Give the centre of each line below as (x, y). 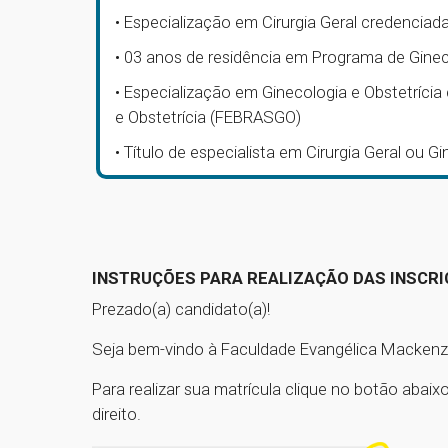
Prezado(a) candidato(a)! (181, 309)
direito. (116, 414)
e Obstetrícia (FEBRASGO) (208, 117)
